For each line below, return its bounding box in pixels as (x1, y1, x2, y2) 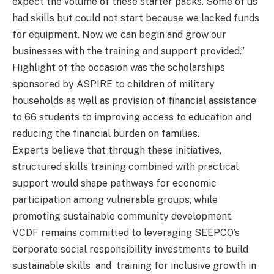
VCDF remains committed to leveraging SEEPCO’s (12, 227, 240, 239)
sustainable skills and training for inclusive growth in (12, 260, 256, 272)
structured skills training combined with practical (12, 161, 239, 173)
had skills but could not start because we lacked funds (12, 12, 259, 24)
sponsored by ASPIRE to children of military (12, 78, 215, 91)
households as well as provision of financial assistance (12, 95, 256, 107)
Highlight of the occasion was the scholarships (12, 62, 225, 74)
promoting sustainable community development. (12, 210, 233, 223)
